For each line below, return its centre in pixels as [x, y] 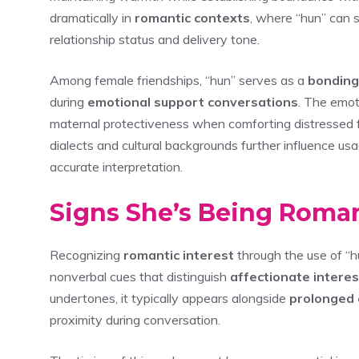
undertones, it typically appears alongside [169, 298]
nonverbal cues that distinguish [140, 276]
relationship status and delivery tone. [155, 39]
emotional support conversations [193, 101]
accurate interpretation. [116, 166]
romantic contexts [192, 17]
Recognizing [87, 254]
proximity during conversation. [135, 319]
